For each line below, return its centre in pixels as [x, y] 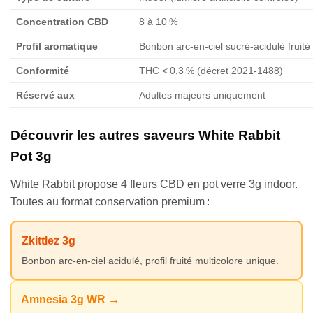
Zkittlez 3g [49, 241]
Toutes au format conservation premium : [110, 202]
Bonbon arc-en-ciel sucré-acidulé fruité [225, 46]
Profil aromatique [57, 46]
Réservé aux [45, 95]
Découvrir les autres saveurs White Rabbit [145, 136]
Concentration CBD [62, 22]
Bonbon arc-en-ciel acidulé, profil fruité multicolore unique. [150, 261]
